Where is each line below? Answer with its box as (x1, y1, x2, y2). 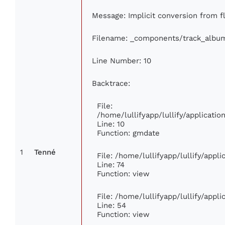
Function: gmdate (97, 128, 160, 137)
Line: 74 (97, 160, 125, 169)
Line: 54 (97, 200, 126, 209)
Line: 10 (97, 119, 125, 128)
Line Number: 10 (92, 56, 151, 65)
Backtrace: (92, 78, 130, 87)
